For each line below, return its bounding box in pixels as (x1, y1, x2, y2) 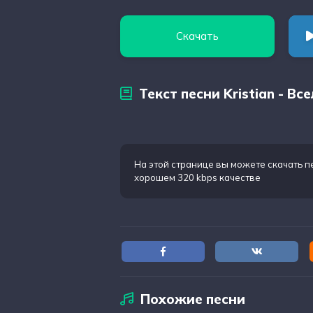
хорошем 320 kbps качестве (134, 172, 261, 183)
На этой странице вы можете (134, 159, 268, 170)
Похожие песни (140, 291, 245, 307)
